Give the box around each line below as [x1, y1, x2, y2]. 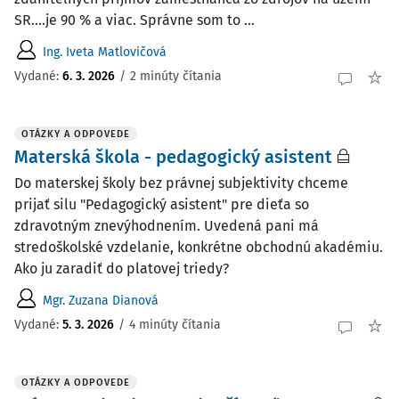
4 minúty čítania [129, 316, 221, 332]
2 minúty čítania [130, 68, 222, 84]
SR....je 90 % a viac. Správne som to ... [14, 12, 255, 28]
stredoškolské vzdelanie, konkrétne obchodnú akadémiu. [14, 239, 383, 256]
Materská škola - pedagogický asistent [14, 146, 332, 167]
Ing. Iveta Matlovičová [43, 44, 167, 60]
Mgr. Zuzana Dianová [43, 292, 159, 308]
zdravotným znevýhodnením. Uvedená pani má [14, 217, 319, 234]
